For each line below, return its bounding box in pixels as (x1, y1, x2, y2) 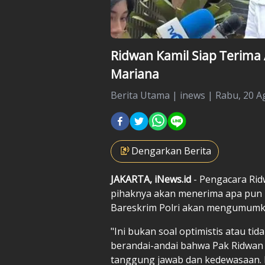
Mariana (111, 65, 159, 82)
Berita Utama (111, 88, 170, 102)
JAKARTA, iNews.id (111, 172, 193, 186)
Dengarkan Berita (131, 144, 211, 157)
